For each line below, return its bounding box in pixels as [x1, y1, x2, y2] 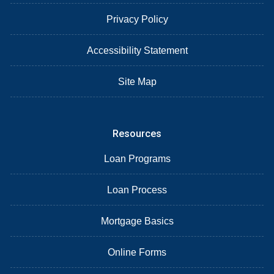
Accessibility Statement [86, 45, 188, 56]
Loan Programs [103, 153, 171, 164]
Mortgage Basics [100, 215, 174, 226]
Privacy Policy [106, 13, 168, 24]
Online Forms [108, 246, 166, 257]
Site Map [117, 76, 157, 87]
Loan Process [107, 184, 167, 195]
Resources [113, 127, 161, 139]
